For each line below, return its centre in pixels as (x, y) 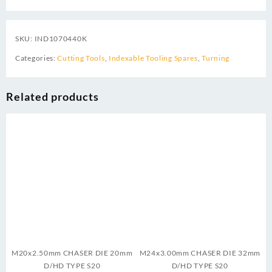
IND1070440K (61, 39)
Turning (216, 58)
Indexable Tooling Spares (153, 58)
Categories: (36, 58)
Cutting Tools (81, 58)
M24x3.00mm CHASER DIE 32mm (200, 253)
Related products (53, 97)
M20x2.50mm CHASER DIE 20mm (72, 253)
